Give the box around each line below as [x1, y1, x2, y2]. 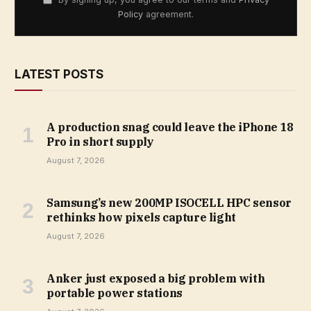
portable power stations [47, 285, 183, 300]
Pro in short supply [47, 134, 154, 149]
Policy [118, 8, 143, 19]
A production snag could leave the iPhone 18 [47, 119, 294, 134]
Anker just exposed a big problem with [47, 271, 265, 285]
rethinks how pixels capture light [47, 210, 236, 224]
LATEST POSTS [15, 67, 103, 81]
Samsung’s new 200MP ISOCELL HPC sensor [47, 195, 292, 210]
